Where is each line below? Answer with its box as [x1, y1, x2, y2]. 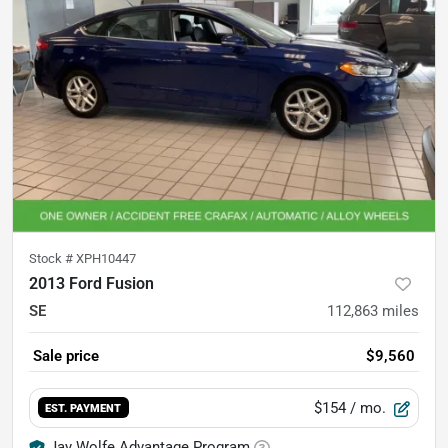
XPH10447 [76, 250, 136, 266]
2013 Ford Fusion [29, 273, 154, 293]
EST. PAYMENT [45, 401, 122, 416]
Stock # [29, 250, 76, 266]
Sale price [33, 346, 99, 365]
